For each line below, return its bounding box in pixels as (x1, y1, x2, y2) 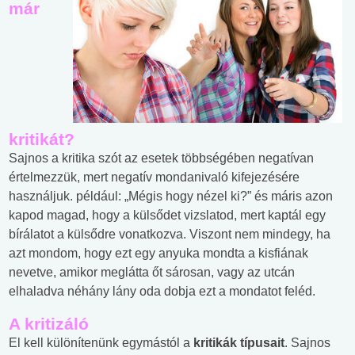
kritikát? (9, 129, 74, 148)
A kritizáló (9, 314, 89, 333)
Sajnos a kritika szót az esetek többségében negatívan (9, 151, 314, 165)
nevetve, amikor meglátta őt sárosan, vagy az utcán (9, 265, 295, 279)
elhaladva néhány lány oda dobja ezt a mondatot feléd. (9, 284, 315, 298)
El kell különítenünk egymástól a (9, 335, 193, 349)
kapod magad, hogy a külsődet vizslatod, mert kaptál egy (9, 208, 326, 222)
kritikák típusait (193, 335, 284, 349)
